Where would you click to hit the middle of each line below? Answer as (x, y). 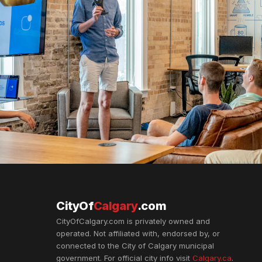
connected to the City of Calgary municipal (135, 246)
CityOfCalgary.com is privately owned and (133, 221)
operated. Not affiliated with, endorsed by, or (138, 233)
